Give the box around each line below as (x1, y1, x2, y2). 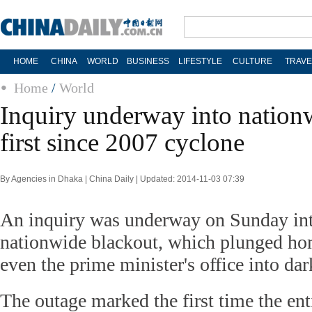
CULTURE (232, 56, 272, 66)
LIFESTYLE (178, 56, 222, 66)
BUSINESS (126, 56, 169, 66)
